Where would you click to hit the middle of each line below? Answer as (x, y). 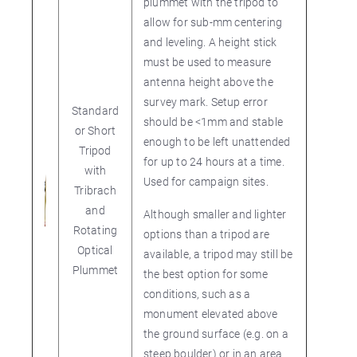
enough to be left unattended (217, 141)
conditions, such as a (197, 294)
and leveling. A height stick (210, 42)
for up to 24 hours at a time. (214, 161)
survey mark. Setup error (206, 102)
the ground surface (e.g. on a (216, 333)
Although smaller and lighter (215, 214)
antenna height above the (208, 82)
